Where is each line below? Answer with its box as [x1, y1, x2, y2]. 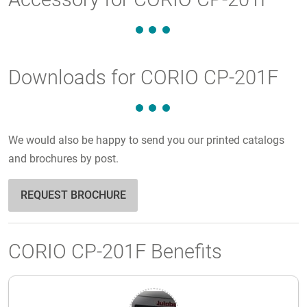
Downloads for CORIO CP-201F [8, 65, 278, 89]
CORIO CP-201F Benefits [8, 240, 222, 264]
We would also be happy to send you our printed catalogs [8, 134, 284, 147]
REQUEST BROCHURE [20, 188, 126, 202]
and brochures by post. [8, 152, 119, 166]
